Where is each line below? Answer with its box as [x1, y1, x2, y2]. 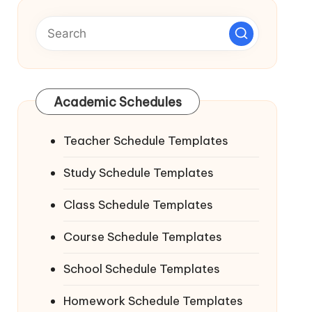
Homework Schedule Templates [63, 293, 243, 309]
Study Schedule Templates [63, 165, 214, 180]
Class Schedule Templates [63, 197, 213, 212]
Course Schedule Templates [63, 229, 222, 244]
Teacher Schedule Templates [63, 133, 228, 148]
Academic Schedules [53, 94, 182, 110]
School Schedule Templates [63, 261, 220, 276]
